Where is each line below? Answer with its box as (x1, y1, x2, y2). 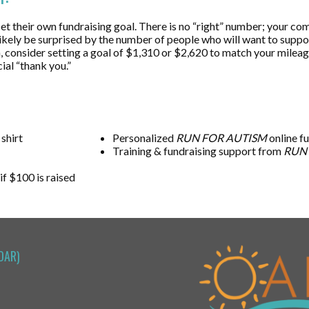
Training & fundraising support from (112, 144, 283, 157)
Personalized (112, 131, 176, 144)
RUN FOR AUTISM (176, 131, 269, 144)
